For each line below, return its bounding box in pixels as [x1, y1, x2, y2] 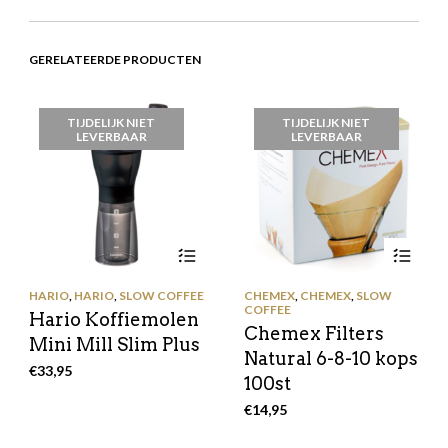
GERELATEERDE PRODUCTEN [28, 52, 201, 68]
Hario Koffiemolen [28, 309, 199, 331]
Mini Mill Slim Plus [28, 334, 200, 356]
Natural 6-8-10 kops [243, 348, 418, 370]
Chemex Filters [243, 323, 384, 345]
